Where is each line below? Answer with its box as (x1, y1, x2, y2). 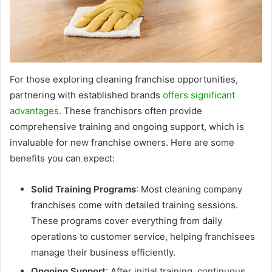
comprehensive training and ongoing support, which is (10, 121, 244, 133)
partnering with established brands (10, 89, 163, 101)
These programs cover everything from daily (31, 215, 222, 227)
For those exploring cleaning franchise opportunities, (10, 73, 238, 86)
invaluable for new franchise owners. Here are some (10, 137, 234, 149)
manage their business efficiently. (31, 246, 175, 259)
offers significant (163, 89, 235, 101)
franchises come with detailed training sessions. (31, 199, 238, 211)
